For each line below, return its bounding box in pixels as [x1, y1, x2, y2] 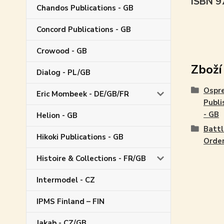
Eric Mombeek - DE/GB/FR [36, 88, 129, 99]
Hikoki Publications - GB [36, 131, 123, 142]
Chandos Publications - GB [36, 2, 133, 13]
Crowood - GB [36, 45, 87, 56]
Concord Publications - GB [36, 24, 131, 34]
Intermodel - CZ [36, 174, 95, 185]
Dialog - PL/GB [36, 67, 90, 77]
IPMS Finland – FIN [36, 196, 104, 206]
